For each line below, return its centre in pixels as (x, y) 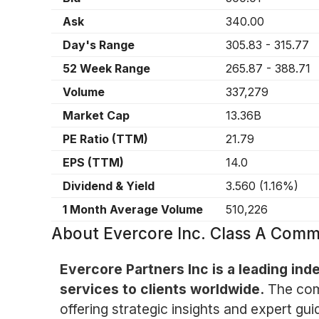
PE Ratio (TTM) (105, 139)
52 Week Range (106, 69)
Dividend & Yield (109, 186)
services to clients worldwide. (162, 289)
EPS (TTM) (93, 163)
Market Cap (96, 116)
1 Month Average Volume (133, 210)
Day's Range (99, 45)
